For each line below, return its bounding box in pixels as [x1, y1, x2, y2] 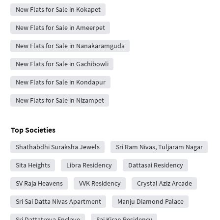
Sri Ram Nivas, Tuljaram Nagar [115, 142, 203, 151]
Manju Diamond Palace [117, 196, 184, 206]
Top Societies [11, 124, 55, 135]
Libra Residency [66, 160, 112, 169]
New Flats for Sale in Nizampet [15, 95, 104, 105]
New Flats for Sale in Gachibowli [15, 59, 109, 68]
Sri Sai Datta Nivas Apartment [15, 196, 101, 206]
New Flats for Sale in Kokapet [15, 4, 101, 14]
